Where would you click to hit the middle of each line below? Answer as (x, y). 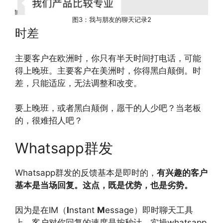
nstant (83, 210)
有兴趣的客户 (182, 172)
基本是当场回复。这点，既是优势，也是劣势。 (104, 185)
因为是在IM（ (41, 210)
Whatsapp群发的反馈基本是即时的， (86, 172)
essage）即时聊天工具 (149, 210)
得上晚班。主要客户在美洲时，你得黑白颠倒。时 (108, 70)
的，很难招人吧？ (49, 120)
